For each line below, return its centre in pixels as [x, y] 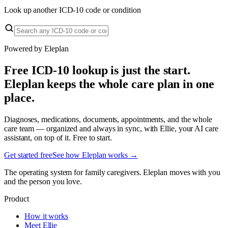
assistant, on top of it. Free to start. [58, 138]
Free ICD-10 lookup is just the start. [97, 70]
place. [19, 98]
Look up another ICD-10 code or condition [73, 10]
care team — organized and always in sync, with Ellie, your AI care [111, 129]
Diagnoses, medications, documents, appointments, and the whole [108, 120]
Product [17, 199]
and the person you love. [43, 182]
